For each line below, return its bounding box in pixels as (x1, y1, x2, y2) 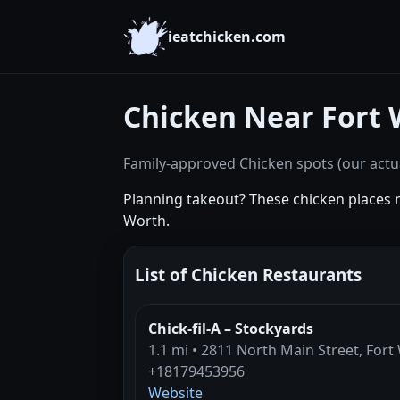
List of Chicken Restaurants (135, 263, 362, 286)
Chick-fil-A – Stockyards (148, 318, 313, 338)
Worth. (123, 211, 170, 230)
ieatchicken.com (168, 27, 286, 46)
